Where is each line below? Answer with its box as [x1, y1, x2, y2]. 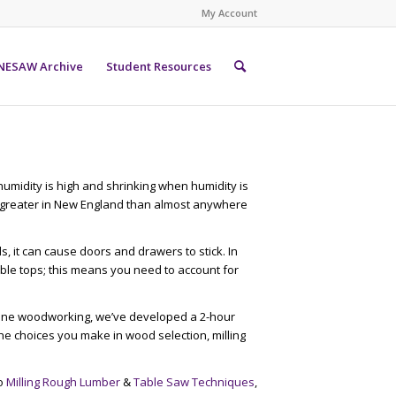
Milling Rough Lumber [5, 374, 120, 391]
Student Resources [106, 58, 211, 74]
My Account [202, 6, 257, 19]
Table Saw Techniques [133, 374, 255, 391]
